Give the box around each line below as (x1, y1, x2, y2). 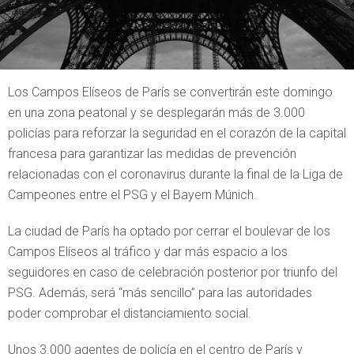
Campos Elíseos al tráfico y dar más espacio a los (8, 244, 288, 259)
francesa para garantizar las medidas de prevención (8, 146, 296, 161)
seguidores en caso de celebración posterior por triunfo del (8, 265, 337, 280)
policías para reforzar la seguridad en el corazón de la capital (8, 126, 346, 141)
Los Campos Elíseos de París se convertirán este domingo (8, 85, 333, 100)
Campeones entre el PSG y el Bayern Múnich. (8, 187, 257, 202)
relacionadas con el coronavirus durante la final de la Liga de (8, 167, 343, 182)
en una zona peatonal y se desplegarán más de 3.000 (8, 105, 305, 120)
